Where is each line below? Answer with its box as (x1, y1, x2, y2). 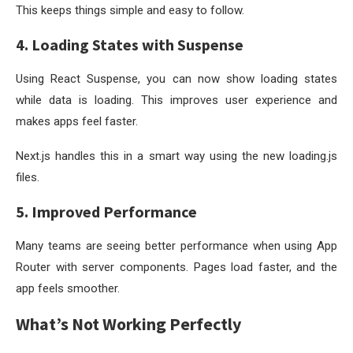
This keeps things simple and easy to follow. (16, 2, 244, 17)
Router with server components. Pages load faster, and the (16, 259, 337, 274)
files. (16, 169, 39, 184)
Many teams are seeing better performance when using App (16, 238, 337, 253)
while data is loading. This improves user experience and (16, 92, 337, 107)
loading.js (289, 148, 337, 163)
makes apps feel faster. (16, 113, 138, 128)
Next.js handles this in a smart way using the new (16, 148, 289, 163)
